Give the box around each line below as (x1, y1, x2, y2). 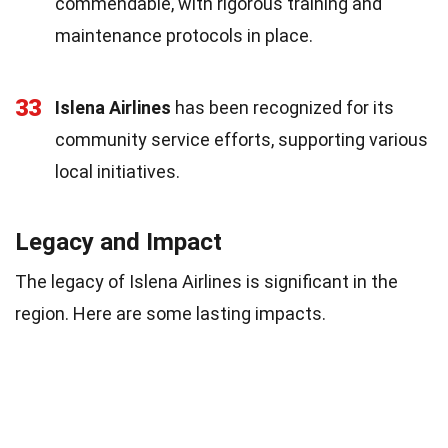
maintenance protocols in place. (55, 24, 313, 46)
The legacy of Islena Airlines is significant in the (15, 270, 398, 292)
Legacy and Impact (15, 227, 222, 256)
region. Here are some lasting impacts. (15, 302, 326, 324)
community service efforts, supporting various (55, 128, 428, 150)
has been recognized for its (171, 96, 394, 118)
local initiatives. (55, 160, 180, 182)
